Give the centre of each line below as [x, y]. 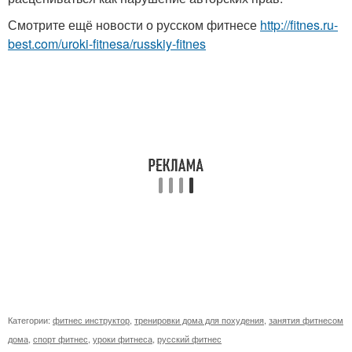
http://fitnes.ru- [299, 25]
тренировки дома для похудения [199, 320]
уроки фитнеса [123, 339]
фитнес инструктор [91, 320]
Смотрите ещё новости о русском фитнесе [134, 25]
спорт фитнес [60, 339]
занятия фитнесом [306, 320]
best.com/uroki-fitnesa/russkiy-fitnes [107, 44]
